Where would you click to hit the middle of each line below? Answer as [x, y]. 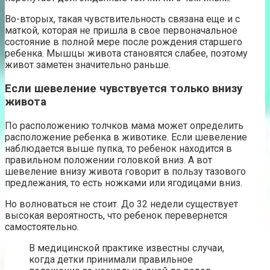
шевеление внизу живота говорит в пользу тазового [125, 171]
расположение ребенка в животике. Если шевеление [126, 137]
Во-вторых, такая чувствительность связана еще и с [122, 19]
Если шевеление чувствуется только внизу [124, 88]
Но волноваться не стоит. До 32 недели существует [121, 204]
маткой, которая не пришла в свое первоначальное [121, 31]
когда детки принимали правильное [111, 259]
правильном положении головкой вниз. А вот [108, 160]
